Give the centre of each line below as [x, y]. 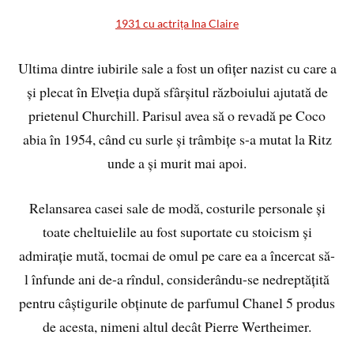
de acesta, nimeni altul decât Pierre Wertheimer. [177, 326]
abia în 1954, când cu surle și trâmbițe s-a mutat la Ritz [177, 139]
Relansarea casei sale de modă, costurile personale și [177, 207]
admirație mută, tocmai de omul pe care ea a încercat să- [177, 255]
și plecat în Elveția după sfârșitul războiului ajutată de [177, 92]
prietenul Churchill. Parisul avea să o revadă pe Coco [177, 116]
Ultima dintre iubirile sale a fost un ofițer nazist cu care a [177, 68]
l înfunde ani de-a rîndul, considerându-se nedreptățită [177, 279]
